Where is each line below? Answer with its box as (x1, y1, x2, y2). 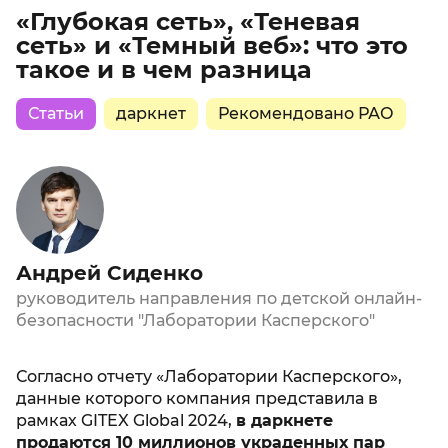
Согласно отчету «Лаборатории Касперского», (16, 367, 402, 386)
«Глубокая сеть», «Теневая (16, 7, 360, 36)
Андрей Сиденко (16, 261, 203, 285)
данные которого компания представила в (16, 389, 378, 408)
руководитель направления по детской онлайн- (16, 289, 422, 308)
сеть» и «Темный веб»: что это (16, 31, 408, 60)
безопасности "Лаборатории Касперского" (16, 311, 375, 330)
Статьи (28, 104, 84, 123)
